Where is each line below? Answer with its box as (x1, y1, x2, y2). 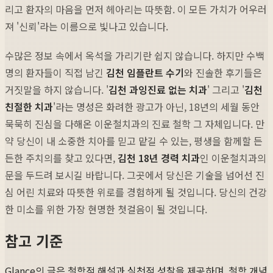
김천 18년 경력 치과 (118, 151, 200, 166)
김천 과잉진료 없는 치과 (108, 82, 207, 97)
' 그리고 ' (207, 82, 244, 97)
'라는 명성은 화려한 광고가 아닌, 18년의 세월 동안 (53, 99, 260, 115)
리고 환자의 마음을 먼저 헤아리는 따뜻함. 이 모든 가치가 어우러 (5, 2, 267, 17)
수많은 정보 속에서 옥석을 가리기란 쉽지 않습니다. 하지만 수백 (5, 48, 264, 63)
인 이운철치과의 (200, 151, 266, 166)
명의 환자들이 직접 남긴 (5, 65, 106, 80)
